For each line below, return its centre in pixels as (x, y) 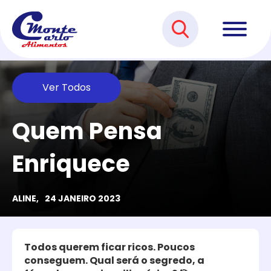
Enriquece (71, 164)
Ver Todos (67, 87)
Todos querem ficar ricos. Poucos (109, 247)
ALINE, (25, 198)
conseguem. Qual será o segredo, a (114, 260)
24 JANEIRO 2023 (83, 198)
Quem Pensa (87, 131)
